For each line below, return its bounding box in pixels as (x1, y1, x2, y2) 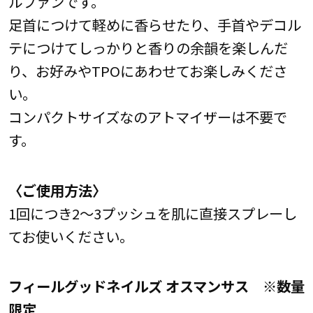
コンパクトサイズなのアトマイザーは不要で (8, 106, 287, 128)
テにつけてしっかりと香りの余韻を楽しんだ (8, 37, 288, 59)
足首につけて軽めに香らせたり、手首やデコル (8, 14, 301, 36)
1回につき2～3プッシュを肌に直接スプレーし (8, 202, 297, 224)
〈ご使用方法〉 (8, 179, 106, 201)
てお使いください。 (8, 225, 133, 247)
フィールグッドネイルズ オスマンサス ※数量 (8, 275, 305, 296)
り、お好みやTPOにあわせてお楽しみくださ (8, 60, 287, 82)
